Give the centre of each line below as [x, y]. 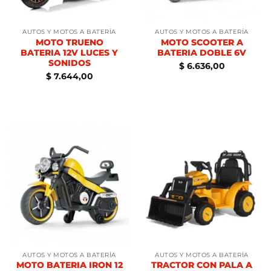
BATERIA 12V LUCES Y [69, 52]
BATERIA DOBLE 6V [202, 52]
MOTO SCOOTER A [202, 42]
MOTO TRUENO [69, 42]
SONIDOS [69, 63]
